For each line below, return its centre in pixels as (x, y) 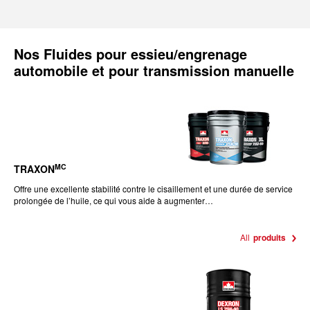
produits (270, 237)
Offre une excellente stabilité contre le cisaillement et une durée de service (153, 189)
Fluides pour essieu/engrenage (145, 54)
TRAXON (34, 169)
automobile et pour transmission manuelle (154, 70)
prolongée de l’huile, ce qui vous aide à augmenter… (113, 200)
